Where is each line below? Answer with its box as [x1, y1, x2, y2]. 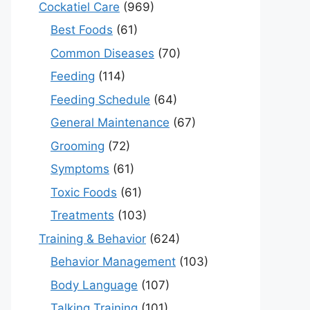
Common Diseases [51, 46, 154, 60]
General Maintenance [51, 116, 170, 130]
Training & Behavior [39, 231, 146, 246]
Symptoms [51, 162, 109, 176]
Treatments [51, 208, 114, 223]
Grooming [51, 138, 104, 153]
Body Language [51, 277, 138, 292]
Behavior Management [51, 255, 176, 269]
